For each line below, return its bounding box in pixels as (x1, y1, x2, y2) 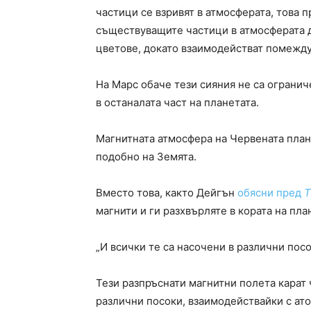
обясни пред (237, 186, 304, 200)
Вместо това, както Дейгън (96, 186, 237, 200)
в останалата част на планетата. (96, 96, 259, 110)
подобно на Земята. (96, 150, 196, 164)
